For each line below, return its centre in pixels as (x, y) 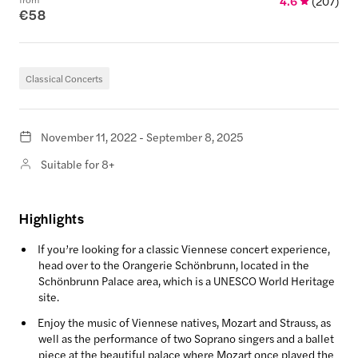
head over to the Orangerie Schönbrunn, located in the (174, 265)
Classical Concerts (64, 78)
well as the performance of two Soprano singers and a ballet (186, 338)
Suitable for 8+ (78, 164)
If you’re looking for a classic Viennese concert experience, (184, 249)
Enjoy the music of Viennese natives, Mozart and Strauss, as (184, 322)
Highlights (52, 218)
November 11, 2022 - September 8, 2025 (142, 137)
